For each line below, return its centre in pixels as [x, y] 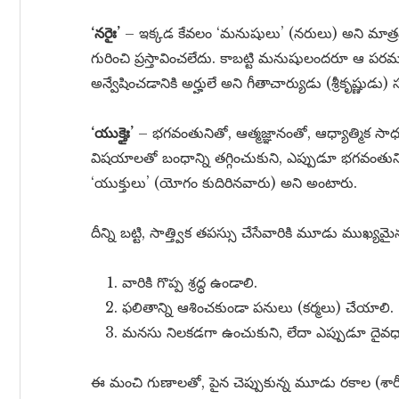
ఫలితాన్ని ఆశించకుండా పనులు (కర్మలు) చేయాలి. [258, 307]
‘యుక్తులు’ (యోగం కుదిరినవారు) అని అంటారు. [224, 183]
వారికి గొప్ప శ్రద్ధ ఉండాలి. [190, 282]
